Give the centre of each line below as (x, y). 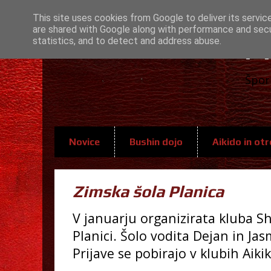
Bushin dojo (156, 142)
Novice (84, 142)
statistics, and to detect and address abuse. (127, 41)
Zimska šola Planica (148, 191)
